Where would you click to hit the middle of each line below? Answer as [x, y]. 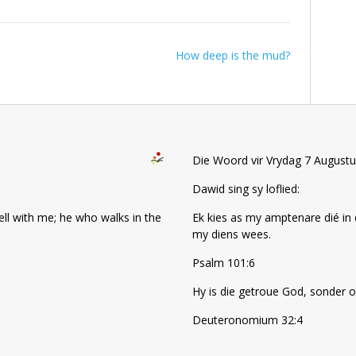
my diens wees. [232, 234]
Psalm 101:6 [224, 262]
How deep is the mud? [233, 55]
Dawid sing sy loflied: [246, 188]
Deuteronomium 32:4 [248, 319]
